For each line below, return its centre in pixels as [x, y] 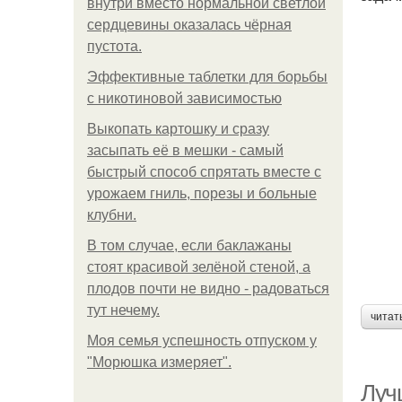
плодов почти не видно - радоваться [208, 288]
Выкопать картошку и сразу [178, 129]
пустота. [114, 46]
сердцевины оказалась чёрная [189, 25]
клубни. [112, 215]
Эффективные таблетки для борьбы [207, 77]
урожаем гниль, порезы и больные [202, 193]
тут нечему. [123, 310]
